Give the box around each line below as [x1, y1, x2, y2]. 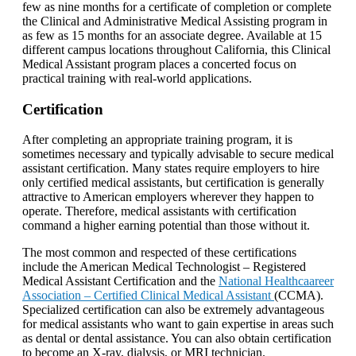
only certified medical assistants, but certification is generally [22, 176, 324, 190]
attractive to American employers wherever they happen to [22, 190, 314, 204]
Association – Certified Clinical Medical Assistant [22, 288, 274, 303]
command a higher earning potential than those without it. [22, 219, 310, 233]
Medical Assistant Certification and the [22, 274, 219, 288]
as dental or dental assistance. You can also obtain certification [22, 331, 331, 346]
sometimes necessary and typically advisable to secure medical [22, 147, 334, 161]
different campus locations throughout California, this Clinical [22, 42, 331, 56]
